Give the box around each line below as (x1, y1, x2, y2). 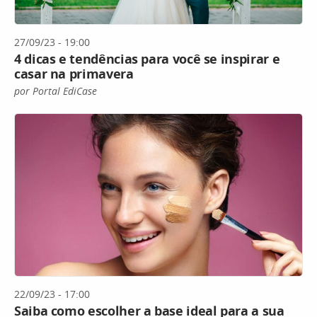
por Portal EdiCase (14, 84, 97, 98)
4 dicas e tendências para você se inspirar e (14, 50, 280, 68)
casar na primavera (14, 65, 134, 83)
